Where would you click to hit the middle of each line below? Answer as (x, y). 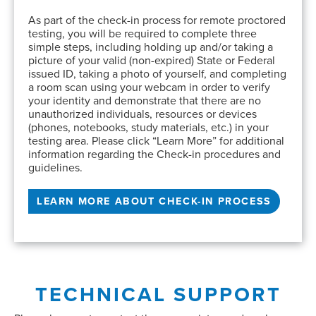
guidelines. (55, 168)
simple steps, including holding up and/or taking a (151, 47)
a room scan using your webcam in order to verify (149, 87)
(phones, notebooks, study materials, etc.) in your (148, 128)
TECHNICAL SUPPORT (158, 295)
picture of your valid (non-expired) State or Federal (152, 61)
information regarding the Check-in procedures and (154, 154)
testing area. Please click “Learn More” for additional (156, 141)
